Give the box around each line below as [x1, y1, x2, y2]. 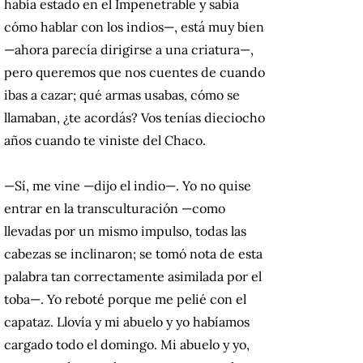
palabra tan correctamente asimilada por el [4, 268, 262, 285]
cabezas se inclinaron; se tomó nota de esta [4, 246, 263, 263]
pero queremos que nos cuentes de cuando [4, 64, 265, 81]
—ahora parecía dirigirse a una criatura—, [4, 41, 254, 58]
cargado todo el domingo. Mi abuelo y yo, [4, 336, 250, 353]
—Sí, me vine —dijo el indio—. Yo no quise [4, 177, 251, 194]
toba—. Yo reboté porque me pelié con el [4, 291, 246, 308]
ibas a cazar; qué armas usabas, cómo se [4, 87, 240, 104]
